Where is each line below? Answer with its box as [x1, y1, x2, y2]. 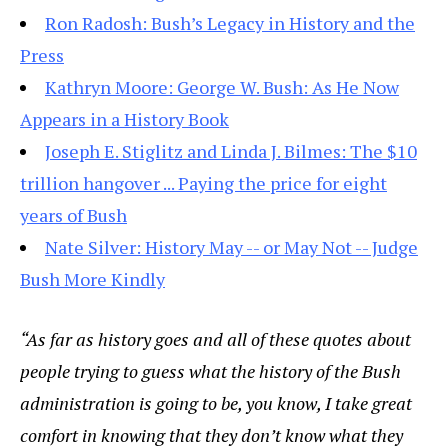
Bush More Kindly [20, 267, 165, 292]
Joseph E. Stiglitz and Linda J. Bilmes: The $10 [45, 139, 417, 164]
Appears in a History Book [20, 107, 229, 132]
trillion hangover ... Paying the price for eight [20, 171, 387, 196]
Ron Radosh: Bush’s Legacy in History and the [45, 11, 415, 36]
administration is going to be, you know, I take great [20, 391, 412, 416]
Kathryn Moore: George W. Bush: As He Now [45, 75, 399, 100]
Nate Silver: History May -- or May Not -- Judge [45, 235, 418, 260]
